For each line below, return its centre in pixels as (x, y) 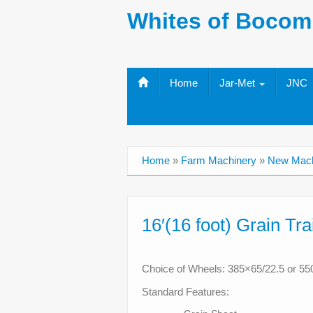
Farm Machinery (219, 160)
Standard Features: (185, 292)
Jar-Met (239, 83)
